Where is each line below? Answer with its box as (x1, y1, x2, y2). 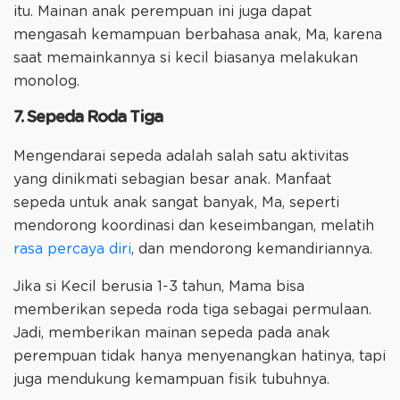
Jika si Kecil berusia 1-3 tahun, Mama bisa (13, 279, 304, 294)
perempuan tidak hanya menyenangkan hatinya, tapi (13, 348, 386, 363)
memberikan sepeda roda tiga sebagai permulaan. (13, 302, 371, 317)
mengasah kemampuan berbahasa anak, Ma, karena (13, 27, 382, 42)
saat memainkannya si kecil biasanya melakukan (13, 50, 358, 65)
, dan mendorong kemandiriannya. (131, 241, 377, 256)
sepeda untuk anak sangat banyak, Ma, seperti (13, 195, 339, 210)
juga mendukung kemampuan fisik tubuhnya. (13, 371, 334, 387)
